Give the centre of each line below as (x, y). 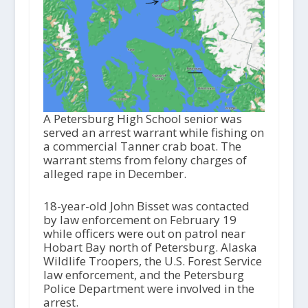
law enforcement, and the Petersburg (143, 275)
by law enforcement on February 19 (140, 220)
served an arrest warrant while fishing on (153, 133)
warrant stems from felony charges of (145, 160)
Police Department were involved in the (148, 289)
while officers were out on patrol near (144, 234)
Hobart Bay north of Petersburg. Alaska (150, 247)
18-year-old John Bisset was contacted (146, 206)
